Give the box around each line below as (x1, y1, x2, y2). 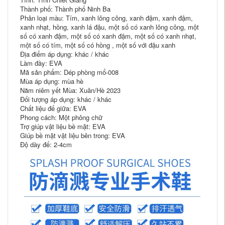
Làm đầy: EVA (20, 58, 62, 68)
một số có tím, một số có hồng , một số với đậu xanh (20, 40, 175, 50)
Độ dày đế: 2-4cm (20, 140, 72, 149)
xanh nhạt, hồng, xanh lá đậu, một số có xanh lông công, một (20, 22, 199, 32)
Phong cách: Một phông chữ (20, 113, 102, 122)
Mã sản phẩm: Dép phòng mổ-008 (20, 67, 119, 77)
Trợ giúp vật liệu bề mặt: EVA (20, 122, 105, 131)
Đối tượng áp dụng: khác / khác (20, 94, 111, 104)
